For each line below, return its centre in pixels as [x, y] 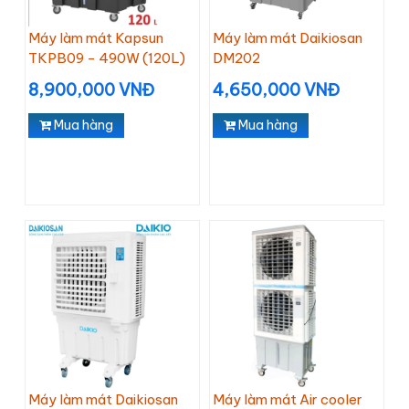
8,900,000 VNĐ [91, 90]
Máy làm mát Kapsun [96, 38]
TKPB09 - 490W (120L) [107, 58]
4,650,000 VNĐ [276, 90]
